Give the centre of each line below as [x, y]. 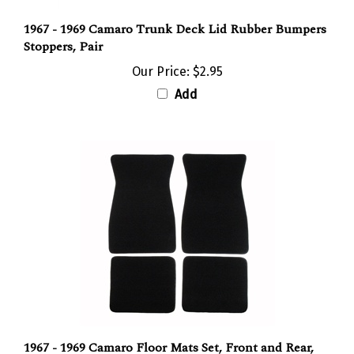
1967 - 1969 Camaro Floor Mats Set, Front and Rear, [169, 332]
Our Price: [160, 56]
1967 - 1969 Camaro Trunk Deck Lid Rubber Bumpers [175, 14]
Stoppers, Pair [63, 31]
